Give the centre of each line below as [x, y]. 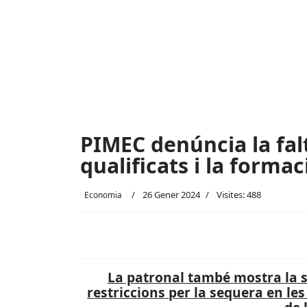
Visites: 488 [239, 195]
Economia [103, 195]
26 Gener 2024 [171, 195]
